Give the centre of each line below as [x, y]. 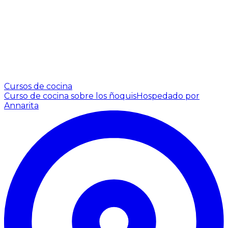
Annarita [21, 105]
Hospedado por [168, 96]
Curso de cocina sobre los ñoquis [70, 96]
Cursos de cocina [38, 86]
